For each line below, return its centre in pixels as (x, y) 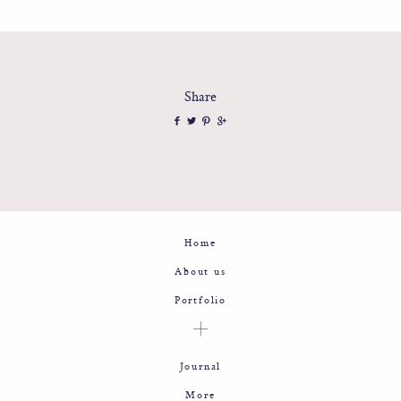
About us (200, 271)
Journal (200, 366)
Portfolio (200, 300)
